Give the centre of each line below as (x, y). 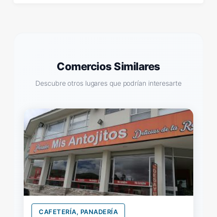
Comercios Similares (108, 66)
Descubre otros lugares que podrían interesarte (108, 83)
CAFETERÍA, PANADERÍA (78, 211)
